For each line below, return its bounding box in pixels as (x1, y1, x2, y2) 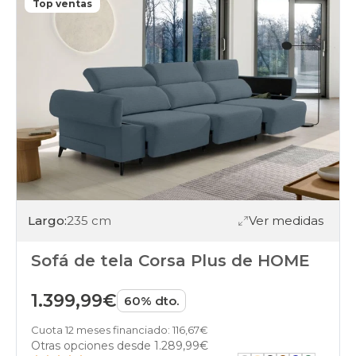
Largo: (28, 213, 67, 229)
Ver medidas (249, 213, 323, 229)
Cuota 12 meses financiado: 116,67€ (31, 323, 208, 336)
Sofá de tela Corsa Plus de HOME (31, 250, 310, 270)
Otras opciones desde (31, 338, 154, 353)
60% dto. (124, 292, 179, 308)
